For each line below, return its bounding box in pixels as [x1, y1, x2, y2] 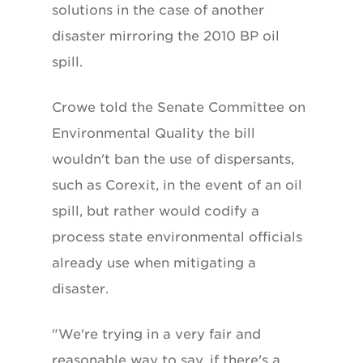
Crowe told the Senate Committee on [52, 99, 305, 115]
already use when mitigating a [52, 254, 256, 271]
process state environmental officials [52, 228, 302, 245]
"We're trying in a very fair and [52, 326, 261, 342]
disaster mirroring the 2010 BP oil [52, 28, 280, 44]
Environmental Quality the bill [52, 125, 255, 141]
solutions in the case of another [52, 2, 264, 18]
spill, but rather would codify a [52, 203, 259, 219]
